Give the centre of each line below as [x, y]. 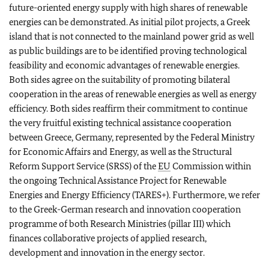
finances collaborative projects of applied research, [108, 238]
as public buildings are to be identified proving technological [128, 51]
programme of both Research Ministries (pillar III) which [120, 224]
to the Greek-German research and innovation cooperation [125, 209]
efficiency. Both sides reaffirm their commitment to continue [128, 108]
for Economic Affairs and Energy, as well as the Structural [120, 152]
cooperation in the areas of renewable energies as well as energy [133, 94]
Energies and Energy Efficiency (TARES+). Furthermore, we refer [134, 195]
